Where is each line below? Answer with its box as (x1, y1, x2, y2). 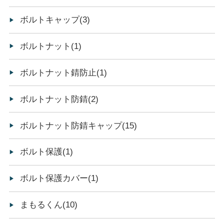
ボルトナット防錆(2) (20, 94, 99, 104)
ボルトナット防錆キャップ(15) (20, 120, 137, 130)
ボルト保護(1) (20, 147, 73, 157)
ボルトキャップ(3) (20, 15, 90, 25)
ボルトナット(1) (20, 41, 82, 51)
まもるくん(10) (20, 200, 78, 210)
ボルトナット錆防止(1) (20, 67, 107, 77)
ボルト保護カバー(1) (20, 173, 99, 183)
